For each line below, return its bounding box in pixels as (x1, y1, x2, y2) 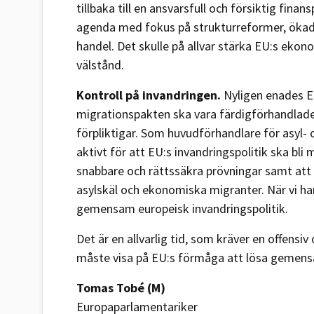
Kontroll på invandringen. (76, 86, 224, 103)
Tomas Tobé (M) (76, 279, 165, 296)
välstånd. (76, 56, 124, 73)
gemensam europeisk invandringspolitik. (76, 200, 288, 217)
